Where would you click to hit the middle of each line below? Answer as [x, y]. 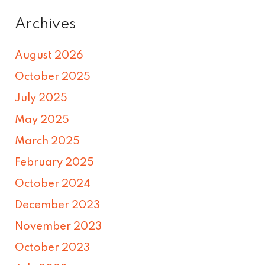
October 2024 [53, 184]
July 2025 [41, 98]
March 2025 [48, 141]
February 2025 [55, 162]
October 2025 [53, 77]
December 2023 [58, 205]
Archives [46, 25]
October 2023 [53, 248]
